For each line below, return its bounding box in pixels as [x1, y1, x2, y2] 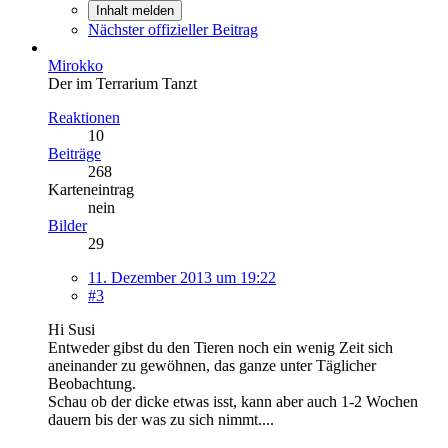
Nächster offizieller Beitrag [88, 20, 258, 38]
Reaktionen [48, 108, 120, 126]
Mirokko [48, 56, 103, 74]
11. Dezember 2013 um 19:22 [88, 268, 276, 286]
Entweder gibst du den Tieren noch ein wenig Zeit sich [48, 338, 393, 356]
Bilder [48, 216, 87, 234]
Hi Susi [48, 320, 95, 338]
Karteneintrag [48, 180, 134, 198]
